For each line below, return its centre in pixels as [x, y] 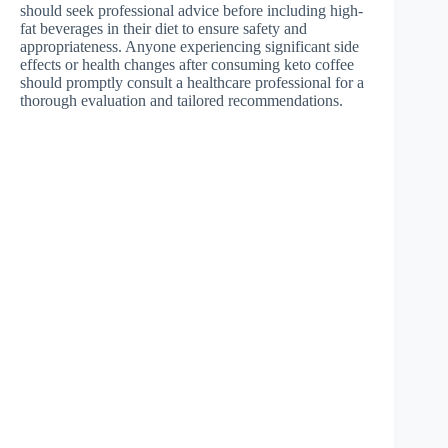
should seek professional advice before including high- [191, 11]
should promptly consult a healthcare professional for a [192, 83]
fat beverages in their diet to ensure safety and [163, 29]
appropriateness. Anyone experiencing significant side [189, 47]
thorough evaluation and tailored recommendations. [181, 101]
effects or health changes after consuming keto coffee [187, 65]
